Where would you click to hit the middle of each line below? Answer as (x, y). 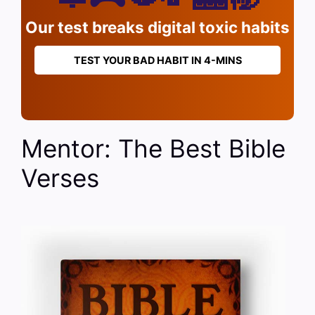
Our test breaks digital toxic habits (157, 27)
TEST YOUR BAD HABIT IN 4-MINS (157, 60)
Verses (60, 178)
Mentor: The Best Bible (153, 149)
